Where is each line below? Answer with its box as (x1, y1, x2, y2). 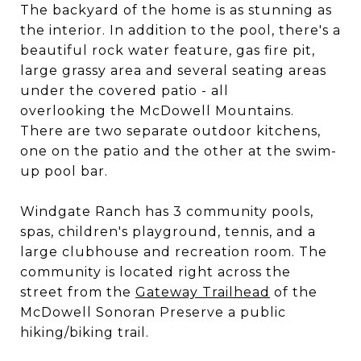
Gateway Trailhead (135, 284, 270, 300)
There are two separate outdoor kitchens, (20, 123, 321, 139)
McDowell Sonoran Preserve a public (20, 305, 286, 320)
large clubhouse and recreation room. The (20, 244, 327, 259)
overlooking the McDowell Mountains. (20, 103, 294, 118)
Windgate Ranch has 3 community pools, (20, 204, 313, 219)
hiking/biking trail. (20, 325, 149, 340)
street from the (20, 284, 135, 300)
